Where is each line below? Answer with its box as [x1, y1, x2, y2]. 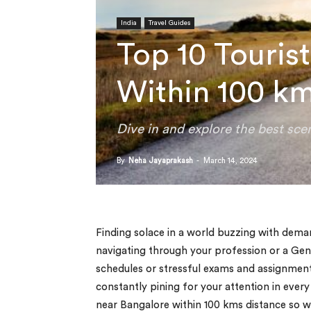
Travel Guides [149, 19, 190, 26]
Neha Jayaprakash [128, 156, 193, 165]
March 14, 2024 [203, 156, 258, 165]
